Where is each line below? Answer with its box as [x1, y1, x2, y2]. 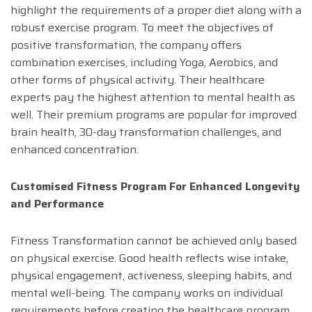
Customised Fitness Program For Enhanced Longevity [10, 178, 300, 196]
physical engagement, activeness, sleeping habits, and [10, 267, 292, 285]
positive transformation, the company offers [10, 36, 242, 54]
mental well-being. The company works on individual [10, 284, 283, 302]
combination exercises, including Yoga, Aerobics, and [10, 54, 278, 72]
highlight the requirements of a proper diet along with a [10, 1, 302, 19]
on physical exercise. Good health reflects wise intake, [10, 249, 288, 267]
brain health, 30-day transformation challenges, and [10, 123, 281, 141]
